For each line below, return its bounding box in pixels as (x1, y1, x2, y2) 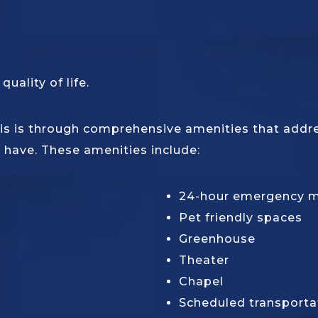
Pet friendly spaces (179, 211, 302, 225)
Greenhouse (179, 232, 256, 246)
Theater (179, 253, 229, 268)
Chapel (179, 275, 224, 289)
